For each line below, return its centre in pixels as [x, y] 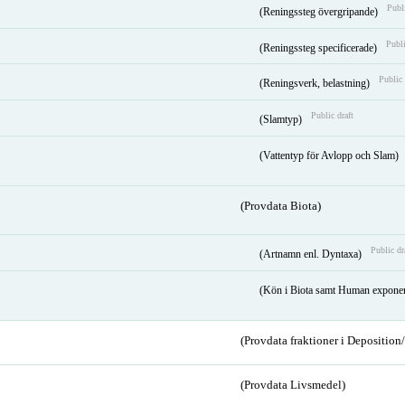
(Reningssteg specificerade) [319, 47]
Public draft [332, 116]
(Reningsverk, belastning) [316, 84]
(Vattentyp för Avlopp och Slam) [330, 155]
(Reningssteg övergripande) [320, 11]
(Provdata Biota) [280, 206]
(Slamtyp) [282, 120]
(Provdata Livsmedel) [292, 385]
